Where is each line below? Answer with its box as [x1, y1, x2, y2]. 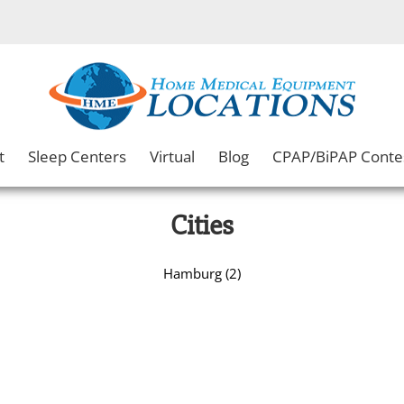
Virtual [150, 145, 195, 167]
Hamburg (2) [163, 263, 241, 282]
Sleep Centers [28, 145, 126, 167]
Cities [170, 207, 234, 243]
